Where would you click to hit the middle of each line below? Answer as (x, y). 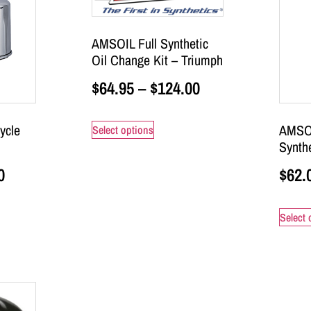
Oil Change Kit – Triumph (157, 60)
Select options (123, 130)
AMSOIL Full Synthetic (150, 43)
